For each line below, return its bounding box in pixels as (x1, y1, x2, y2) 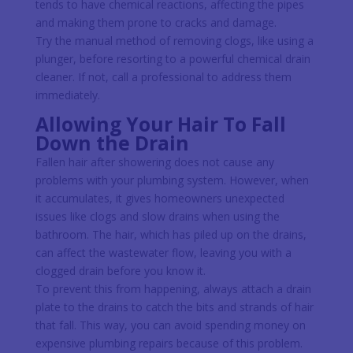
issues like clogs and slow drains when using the (35, 208, 280, 224)
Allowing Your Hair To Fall (35, 110, 286, 137)
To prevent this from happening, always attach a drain (35, 281, 311, 296)
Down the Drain (35, 129, 189, 156)
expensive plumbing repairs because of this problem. (35, 335, 303, 351)
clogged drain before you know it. (35, 262, 206, 278)
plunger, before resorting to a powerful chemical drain (35, 50, 310, 66)
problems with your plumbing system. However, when (35, 172, 309, 188)
